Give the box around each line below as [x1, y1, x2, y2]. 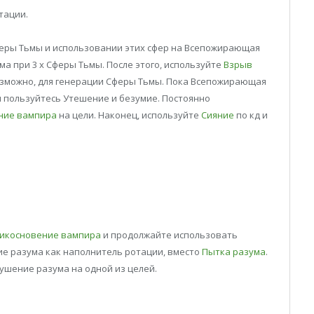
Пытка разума [202, 245, 266, 259]
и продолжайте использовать [101, 228, 238, 242]
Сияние [201, 108, 234, 121]
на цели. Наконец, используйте [57, 108, 201, 121]
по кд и [234, 108, 268, 121]
